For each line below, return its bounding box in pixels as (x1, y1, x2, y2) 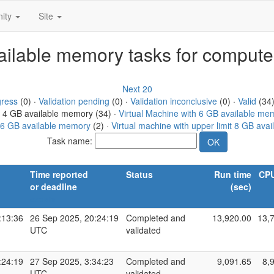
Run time (214, 168, 251, 180)
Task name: (46, 134, 95, 147)
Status (126, 168, 153, 180)
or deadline (30, 180, 77, 193)
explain (30, 194, 55, 205)
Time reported (30, 168, 88, 180)
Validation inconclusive (130, 95, 217, 107)
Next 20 (122, 83, 152, 95)
